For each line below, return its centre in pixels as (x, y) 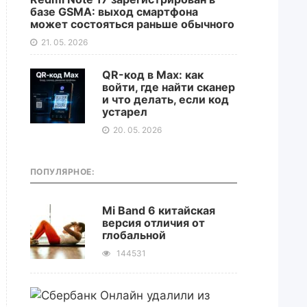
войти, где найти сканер (168, 87)
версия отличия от (153, 223)
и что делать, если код (165, 99)
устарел (124, 112)
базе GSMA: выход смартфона (114, 12)
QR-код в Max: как (152, 75)
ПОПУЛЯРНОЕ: (62, 172)
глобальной (134, 235)
